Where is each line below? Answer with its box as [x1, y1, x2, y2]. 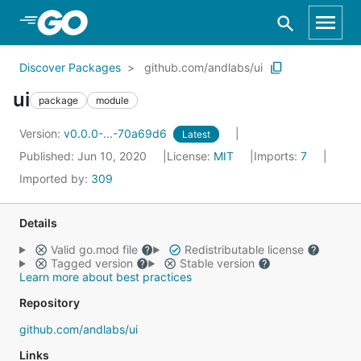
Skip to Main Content [32, 14, 163, 30]
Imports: [254, 149, 301, 163]
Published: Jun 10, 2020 [19, 149, 150, 163]
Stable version [176, 256, 258, 270]
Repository [19, 296, 80, 309]
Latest [182, 128, 210, 140]
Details [19, 216, 57, 230]
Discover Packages [19, 60, 121, 74]
